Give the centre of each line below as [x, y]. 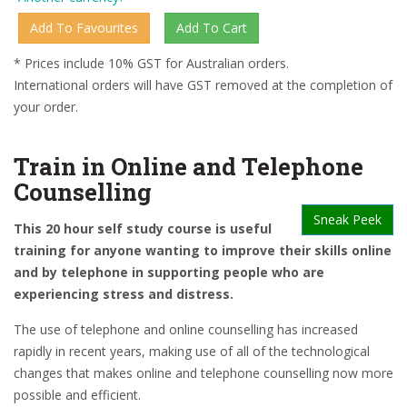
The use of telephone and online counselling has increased [186, 329]
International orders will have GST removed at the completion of [203, 85]
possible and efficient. [77, 395]
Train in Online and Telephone [189, 166]
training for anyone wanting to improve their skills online [203, 250]
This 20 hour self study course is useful [143, 228]
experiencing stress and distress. [124, 294]
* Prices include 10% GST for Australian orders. [151, 63]
